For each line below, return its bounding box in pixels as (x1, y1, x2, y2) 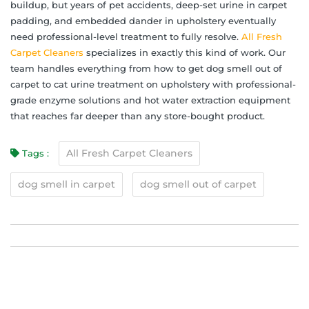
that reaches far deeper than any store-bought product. (10, 110, 265, 121)
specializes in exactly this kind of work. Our (83, 46, 286, 58)
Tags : (19, 147, 52, 159)
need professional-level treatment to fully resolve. (10, 30, 241, 42)
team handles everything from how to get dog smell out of (10, 62, 282, 74)
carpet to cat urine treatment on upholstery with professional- (10, 78, 296, 90)
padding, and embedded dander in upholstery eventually (10, 14, 276, 26)
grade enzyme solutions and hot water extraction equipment (10, 94, 290, 106)
